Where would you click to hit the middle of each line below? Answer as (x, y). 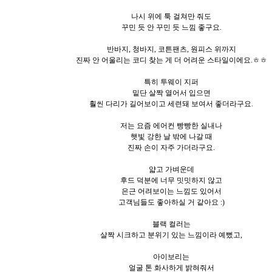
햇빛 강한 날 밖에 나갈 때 (171, 136)
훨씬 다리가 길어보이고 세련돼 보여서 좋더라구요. (171, 104)
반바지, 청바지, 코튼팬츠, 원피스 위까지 (171, 49)
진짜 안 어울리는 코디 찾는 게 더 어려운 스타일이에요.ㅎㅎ (171, 60)
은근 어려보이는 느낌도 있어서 (171, 191)
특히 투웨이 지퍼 (171, 82)
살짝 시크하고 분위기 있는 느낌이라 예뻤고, (171, 235)
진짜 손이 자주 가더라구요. (171, 147)
